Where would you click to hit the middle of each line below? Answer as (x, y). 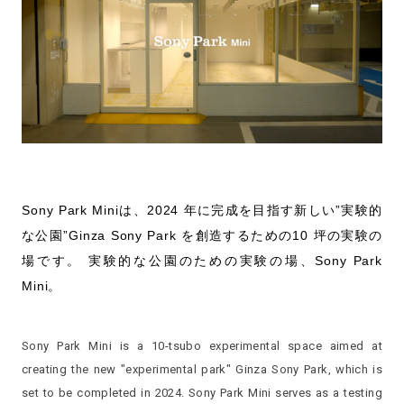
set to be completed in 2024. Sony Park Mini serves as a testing (202, 393)
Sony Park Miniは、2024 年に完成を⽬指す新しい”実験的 (202, 210)
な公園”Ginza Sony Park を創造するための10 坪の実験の (202, 235)
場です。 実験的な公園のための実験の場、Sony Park (202, 261)
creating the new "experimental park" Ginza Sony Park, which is (202, 369)
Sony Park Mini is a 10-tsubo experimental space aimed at (202, 346)
